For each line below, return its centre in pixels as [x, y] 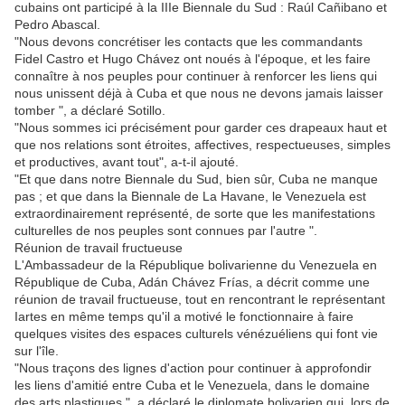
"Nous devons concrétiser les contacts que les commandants [188, 42]
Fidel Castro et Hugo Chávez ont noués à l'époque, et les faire [193, 59]
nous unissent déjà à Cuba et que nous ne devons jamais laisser [199, 94]
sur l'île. [37, 351]
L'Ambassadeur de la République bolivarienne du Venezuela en [196, 265]
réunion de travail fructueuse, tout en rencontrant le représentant [200, 300]
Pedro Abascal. [57, 25]
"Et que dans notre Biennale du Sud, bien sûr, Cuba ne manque [196, 179]
